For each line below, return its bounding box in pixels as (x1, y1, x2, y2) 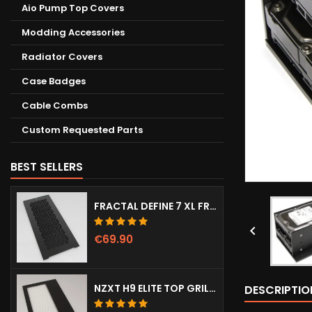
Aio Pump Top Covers (22, 1, 124, 15)
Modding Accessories (22, 26, 125, 39)
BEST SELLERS (10, 159, 83, 175)
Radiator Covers (22, 50, 102, 63)
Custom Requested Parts (22, 123, 143, 136)
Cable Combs (22, 99, 88, 112)
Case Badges (22, 75, 86, 88)
